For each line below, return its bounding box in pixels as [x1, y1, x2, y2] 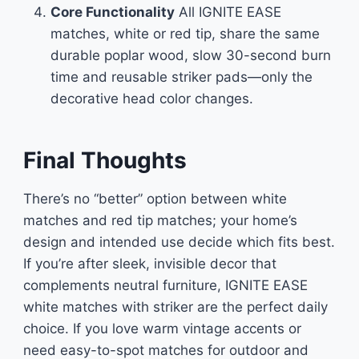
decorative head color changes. [50, 91, 253, 107]
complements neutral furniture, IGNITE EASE [22, 277, 308, 293]
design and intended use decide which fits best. [22, 234, 335, 250]
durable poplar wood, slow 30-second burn [50, 47, 331, 63]
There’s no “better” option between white [22, 191, 287, 207]
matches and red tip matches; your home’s [22, 212, 297, 228]
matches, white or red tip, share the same [50, 26, 320, 42]
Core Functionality [50, 4, 175, 20]
